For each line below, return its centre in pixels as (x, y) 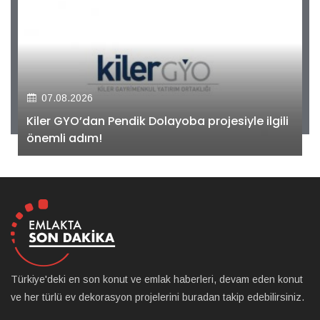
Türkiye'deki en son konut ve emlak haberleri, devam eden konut (157, 279)
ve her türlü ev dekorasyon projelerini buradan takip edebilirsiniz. (157, 297)
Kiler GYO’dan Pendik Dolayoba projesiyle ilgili (157, 121)
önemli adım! (64, 138)
